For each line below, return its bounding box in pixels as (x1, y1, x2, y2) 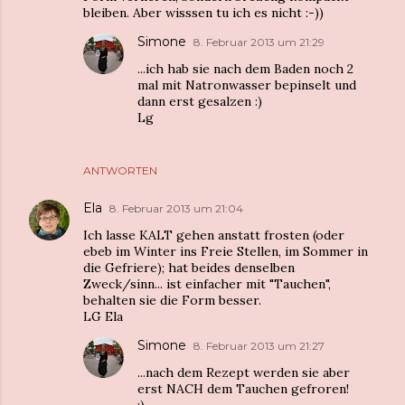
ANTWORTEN (83, 164, 157, 177)
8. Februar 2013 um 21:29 (193, 35, 325, 49)
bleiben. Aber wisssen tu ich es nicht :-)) (83, 5, 324, 21)
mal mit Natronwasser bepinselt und (137, 77, 356, 93)
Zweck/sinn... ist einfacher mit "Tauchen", (83, 276, 331, 292)
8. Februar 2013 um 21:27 (193, 339, 325, 353)
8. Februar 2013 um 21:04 (109, 202, 243, 215)
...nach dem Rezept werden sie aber (137, 364, 350, 381)
